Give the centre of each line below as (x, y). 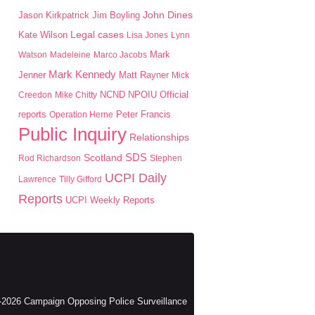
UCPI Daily (136, 178)
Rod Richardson (50, 158)
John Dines (168, 15)
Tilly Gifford (81, 179)
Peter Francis (143, 114)
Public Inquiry (72, 134)
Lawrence (37, 179)
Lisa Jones (147, 35)
